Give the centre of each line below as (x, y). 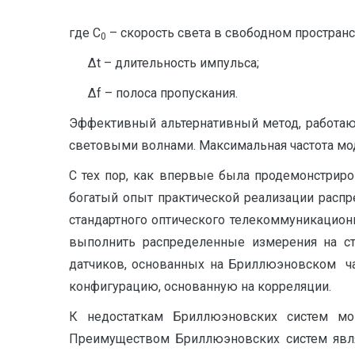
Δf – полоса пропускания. (153, 93)
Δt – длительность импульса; (164, 63)
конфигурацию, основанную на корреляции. (200, 286)
